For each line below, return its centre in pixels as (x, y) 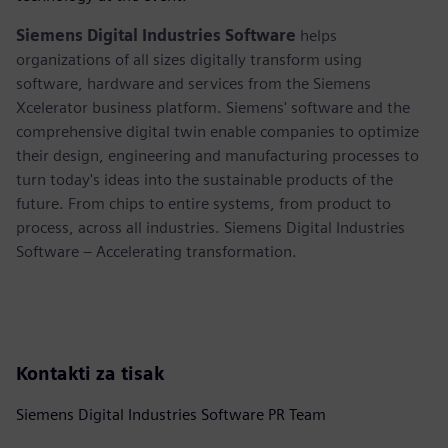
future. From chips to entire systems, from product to (203, 203)
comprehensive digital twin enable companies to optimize (217, 131)
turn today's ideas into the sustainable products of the (204, 179)
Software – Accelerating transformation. (156, 251)
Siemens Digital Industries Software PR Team (171, 414)
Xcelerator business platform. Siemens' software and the (213, 107)
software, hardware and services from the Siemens (193, 83)
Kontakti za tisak (90, 373)
